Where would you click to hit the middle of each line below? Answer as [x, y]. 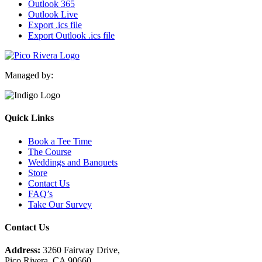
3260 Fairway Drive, [81, 250]
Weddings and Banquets [73, 162]
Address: [24, 250]
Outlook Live [53, 14]
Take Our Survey [60, 204]
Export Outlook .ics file [71, 35]
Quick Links [29, 118]
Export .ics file [55, 25]
